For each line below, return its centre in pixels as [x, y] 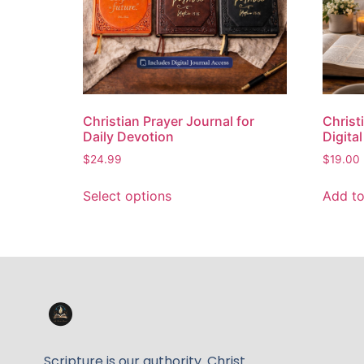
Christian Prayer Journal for [169, 121]
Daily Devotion [128, 136]
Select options [127, 195]
